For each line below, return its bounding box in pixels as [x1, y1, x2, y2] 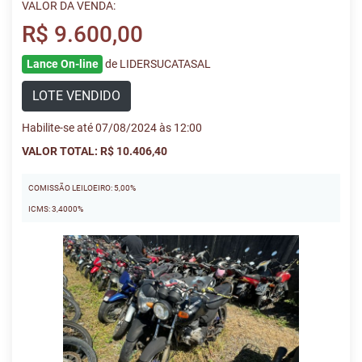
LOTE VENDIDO [32, 88, 120, 103]
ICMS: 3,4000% [28, 204, 83, 213]
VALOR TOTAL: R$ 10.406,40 [22, 145, 167, 158]
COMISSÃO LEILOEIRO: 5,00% [28, 183, 136, 192]
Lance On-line [26, 57, 99, 70]
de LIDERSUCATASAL [105, 57, 212, 70]
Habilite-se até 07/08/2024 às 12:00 [22, 121, 202, 134]
